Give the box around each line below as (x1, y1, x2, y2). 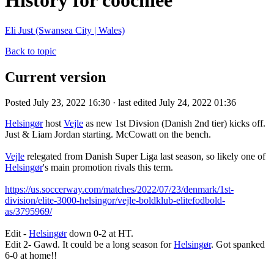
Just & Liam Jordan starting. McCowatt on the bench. (5, 129, 211, 140)
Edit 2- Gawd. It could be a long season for (5, 239, 174, 250)
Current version (5, 68, 106, 85)
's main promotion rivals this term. (43, 162, 173, 173)
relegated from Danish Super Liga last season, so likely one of (24, 151, 265, 162)
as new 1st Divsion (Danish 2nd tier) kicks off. (83, 118, 265, 129)
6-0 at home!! (5, 250, 59, 261)
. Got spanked (211, 239, 265, 250)
